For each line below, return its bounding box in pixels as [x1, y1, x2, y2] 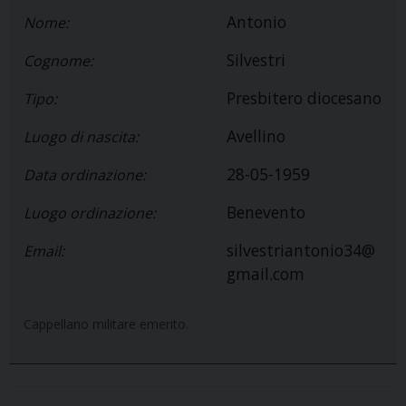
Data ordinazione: [24, 165, 146, 186]
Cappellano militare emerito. [24, 315, 188, 333]
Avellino [227, 125, 285, 148]
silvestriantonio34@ [227, 239, 375, 262]
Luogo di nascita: [24, 127, 139, 148]
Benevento [227, 201, 305, 224]
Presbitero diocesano [227, 87, 382, 110]
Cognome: [24, 51, 93, 72]
